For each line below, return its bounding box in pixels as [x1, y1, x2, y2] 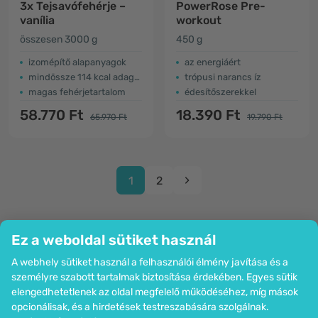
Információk [9, 278, 74, 292]
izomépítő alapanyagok [28, 57, 126, 67]
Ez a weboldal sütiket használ [11, 231, 216, 248]
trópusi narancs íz [185, 72, 261, 82]
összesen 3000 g [20, 33, 97, 45]
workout [176, 13, 221, 27]
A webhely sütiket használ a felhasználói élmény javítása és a [11, 256, 288, 268]
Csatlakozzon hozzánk [9, 294, 131, 307]
